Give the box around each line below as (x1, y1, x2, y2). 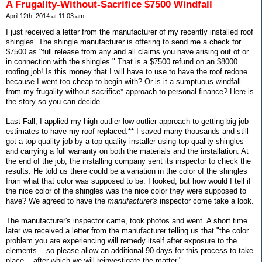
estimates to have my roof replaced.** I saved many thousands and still (6, 127, 249, 136)
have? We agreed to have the (6, 196, 108, 206)
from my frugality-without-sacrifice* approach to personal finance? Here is (6, 87, 254, 96)
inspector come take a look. (157, 196, 254, 206)
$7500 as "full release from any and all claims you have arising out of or (6, 47, 249, 57)
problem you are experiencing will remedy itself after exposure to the (6, 236, 237, 246)
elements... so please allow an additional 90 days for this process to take (6, 246, 253, 256)
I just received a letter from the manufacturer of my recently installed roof (6, 27, 253, 37)
